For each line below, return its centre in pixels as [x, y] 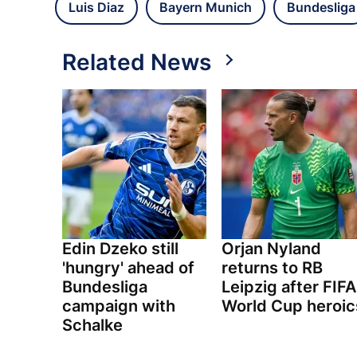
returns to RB [272, 268]
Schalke [92, 326]
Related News [137, 63]
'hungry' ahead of [128, 268]
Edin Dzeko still [120, 249]
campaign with [119, 306]
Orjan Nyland [271, 249]
